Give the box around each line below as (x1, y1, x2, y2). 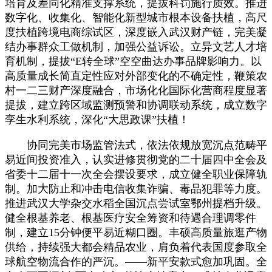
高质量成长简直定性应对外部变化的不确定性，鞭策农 (5, 69, 267, 82)
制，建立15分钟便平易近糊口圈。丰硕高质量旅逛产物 (5, 226, 267, 239)
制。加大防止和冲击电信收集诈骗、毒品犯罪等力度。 (5, 182, 267, 195)
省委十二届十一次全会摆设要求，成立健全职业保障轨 (5, 168, 267, 180)
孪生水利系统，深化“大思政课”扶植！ (5, 113, 189, 126)
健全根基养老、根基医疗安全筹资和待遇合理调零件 (5, 211, 256, 224)
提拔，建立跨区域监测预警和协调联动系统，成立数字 (5, 98, 267, 111)
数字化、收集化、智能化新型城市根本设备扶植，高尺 (5, 11, 267, 24)
